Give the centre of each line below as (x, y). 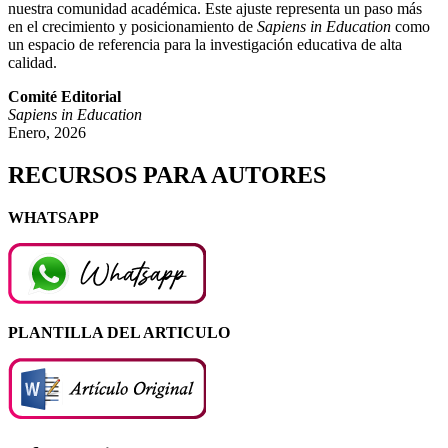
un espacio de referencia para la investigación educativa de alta (205, 44)
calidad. (32, 62)
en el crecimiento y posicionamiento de (132, 26)
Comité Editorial (64, 96)
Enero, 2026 (47, 132)
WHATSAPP (53, 217)
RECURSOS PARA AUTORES (167, 174)
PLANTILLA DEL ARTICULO (119, 332)
